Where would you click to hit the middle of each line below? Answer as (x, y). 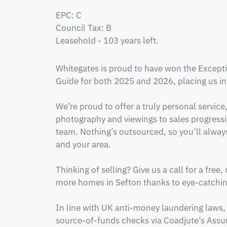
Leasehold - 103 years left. (107, 41)
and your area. (83, 144)
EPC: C (69, 15)
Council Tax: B (83, 28)
